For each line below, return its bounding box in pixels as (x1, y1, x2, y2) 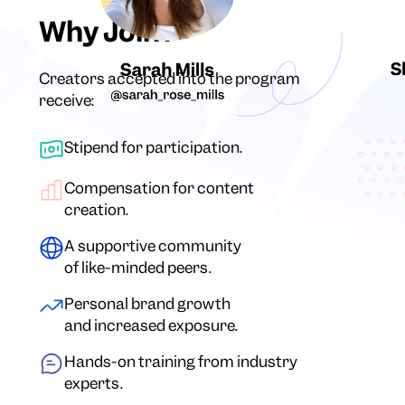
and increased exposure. (64, 316, 239, 336)
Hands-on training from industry (64, 352, 298, 372)
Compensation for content (64, 178, 255, 199)
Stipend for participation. (64, 137, 243, 158)
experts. (64, 373, 124, 394)
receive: (39, 90, 95, 111)
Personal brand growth (64, 294, 231, 315)
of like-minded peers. (64, 258, 212, 278)
